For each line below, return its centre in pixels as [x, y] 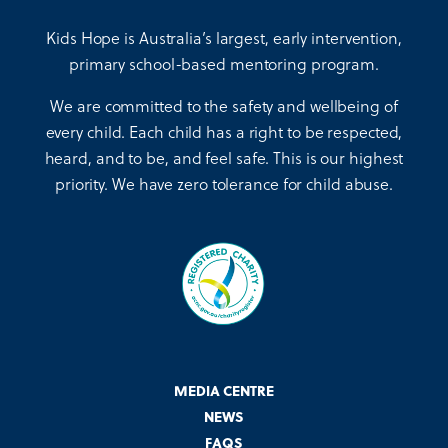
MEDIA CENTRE [224, 391]
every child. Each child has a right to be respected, [224, 132]
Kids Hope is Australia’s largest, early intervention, [224, 38]
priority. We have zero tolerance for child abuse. [224, 184]
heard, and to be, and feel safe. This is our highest [224, 158]
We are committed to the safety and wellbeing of [224, 106]
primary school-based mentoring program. [224, 64]
